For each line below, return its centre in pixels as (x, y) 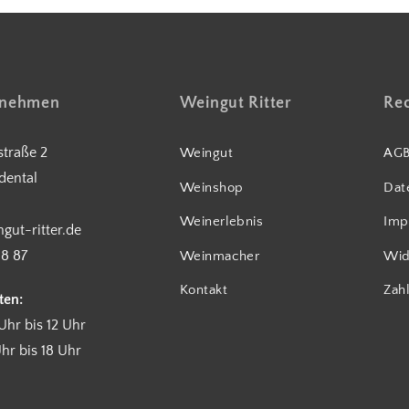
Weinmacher (220, 256)
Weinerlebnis (221, 222)
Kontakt (204, 290)
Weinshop (211, 187)
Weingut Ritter (236, 104)
